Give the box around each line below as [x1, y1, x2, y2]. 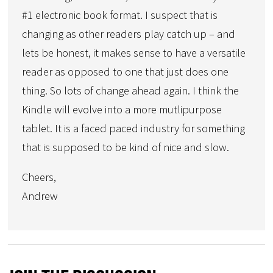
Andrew [22, 189, 58, 204]
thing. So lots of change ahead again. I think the [22, 83, 239, 97]
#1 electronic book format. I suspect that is [22, 7, 218, 22]
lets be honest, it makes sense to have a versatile [22, 45, 246, 60]
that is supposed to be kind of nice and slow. [22, 140, 230, 154]
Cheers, [22, 170, 57, 185]
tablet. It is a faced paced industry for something [22, 121, 246, 135]
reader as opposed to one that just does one [22, 64, 229, 79]
